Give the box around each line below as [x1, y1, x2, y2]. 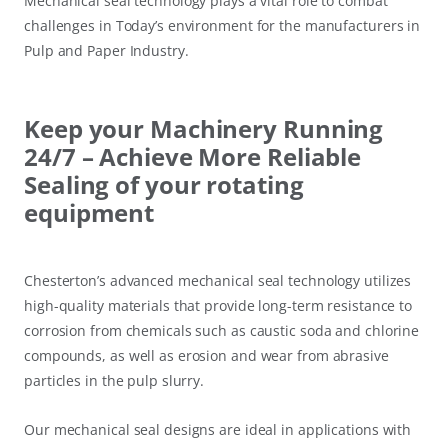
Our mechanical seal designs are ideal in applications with [24, 420, 412, 440]
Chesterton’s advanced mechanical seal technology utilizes [24, 271, 412, 291]
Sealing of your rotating [24, 168, 304, 202]
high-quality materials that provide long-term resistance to [24, 296, 413, 316]
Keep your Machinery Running [24, 112, 384, 146]
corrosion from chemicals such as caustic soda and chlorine [24, 321, 420, 341]
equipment [24, 196, 155, 230]
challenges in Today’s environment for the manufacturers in [24, 16, 421, 36]
